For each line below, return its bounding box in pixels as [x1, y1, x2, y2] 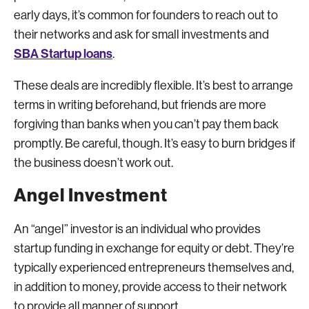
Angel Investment [14, 185, 168, 206]
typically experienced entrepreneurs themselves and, [14, 261, 294, 275]
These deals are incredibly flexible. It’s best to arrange [14, 79, 293, 92]
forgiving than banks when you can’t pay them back [14, 117, 279, 131]
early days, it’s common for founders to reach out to [14, 8, 278, 22]
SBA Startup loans [14, 46, 112, 61]
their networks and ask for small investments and [14, 28, 269, 41]
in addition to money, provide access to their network [14, 280, 287, 294]
